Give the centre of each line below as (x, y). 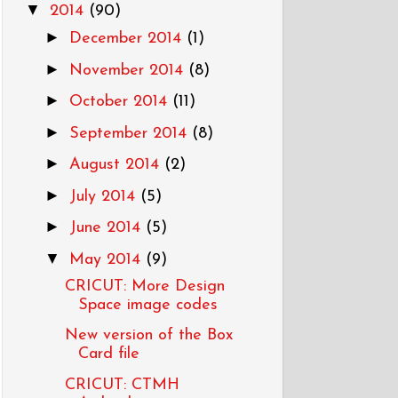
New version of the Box (148, 335)
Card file (108, 354)
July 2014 (104, 196)
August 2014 (116, 165)
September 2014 (130, 133)
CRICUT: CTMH (122, 385)
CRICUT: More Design (144, 286)
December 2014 (127, 39)
